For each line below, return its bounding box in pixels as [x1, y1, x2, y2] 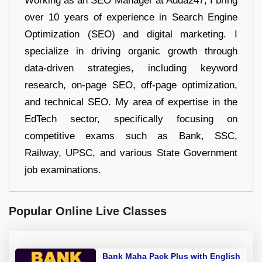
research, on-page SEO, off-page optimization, [25, 80, 237, 91]
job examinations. [25, 164, 101, 176]
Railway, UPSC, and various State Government [25, 147, 237, 159]
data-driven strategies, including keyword [25, 63, 237, 74]
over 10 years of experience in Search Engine [25, 12, 237, 23]
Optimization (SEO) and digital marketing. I [25, 29, 237, 40]
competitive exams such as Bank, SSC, [25, 130, 237, 142]
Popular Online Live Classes [9, 205, 167, 218]
